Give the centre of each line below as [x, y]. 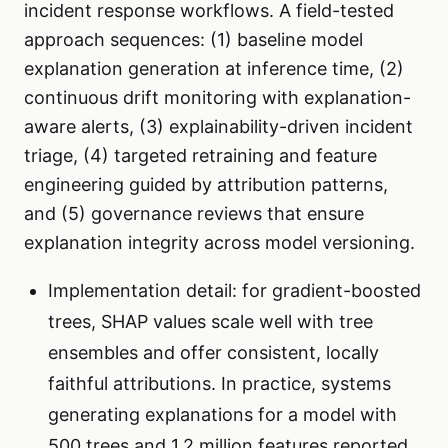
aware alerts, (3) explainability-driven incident [218, 127]
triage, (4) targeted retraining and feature [200, 156]
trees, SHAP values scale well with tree [210, 322]
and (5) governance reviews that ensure [194, 214]
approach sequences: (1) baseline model [193, 40]
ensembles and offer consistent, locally [213, 353]
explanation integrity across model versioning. [219, 243]
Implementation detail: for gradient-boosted [234, 291]
